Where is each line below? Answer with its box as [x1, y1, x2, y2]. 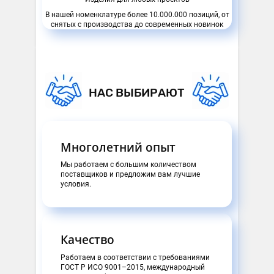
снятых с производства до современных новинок [51, 20, 223, 29]
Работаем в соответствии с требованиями [61, 253, 210, 262]
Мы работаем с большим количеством [61, 160, 196, 169]
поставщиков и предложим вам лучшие [61, 170, 200, 179]
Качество [61, 232, 114, 248]
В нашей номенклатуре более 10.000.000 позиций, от [45, 10, 229, 20]
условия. [61, 180, 91, 189]
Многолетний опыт [61, 139, 176, 155]
